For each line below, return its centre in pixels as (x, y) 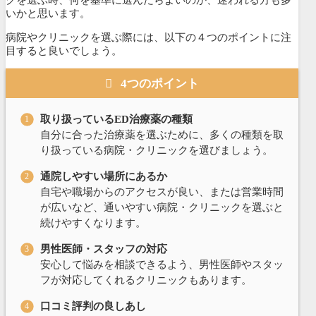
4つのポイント (159, 83)
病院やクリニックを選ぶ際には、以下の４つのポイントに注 (148, 38)
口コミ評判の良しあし (93, 306)
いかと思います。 (48, 14)
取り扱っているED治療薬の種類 (116, 119)
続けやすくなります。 (93, 223)
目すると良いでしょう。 (64, 51)
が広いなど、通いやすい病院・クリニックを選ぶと (162, 207)
